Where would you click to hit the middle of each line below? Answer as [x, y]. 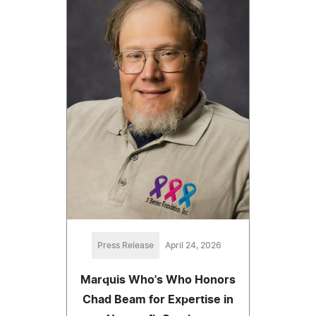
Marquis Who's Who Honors [158, 280]
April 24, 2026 [193, 245]
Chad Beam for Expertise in [158, 299]
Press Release [126, 245]
